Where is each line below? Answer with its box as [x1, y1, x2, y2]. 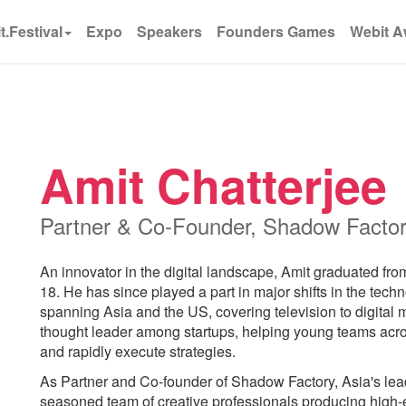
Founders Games [217, 21, 335, 42]
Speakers [137, 21, 202, 42]
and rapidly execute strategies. [40, 341, 239, 362]
